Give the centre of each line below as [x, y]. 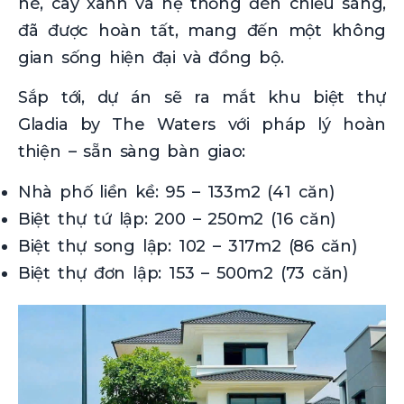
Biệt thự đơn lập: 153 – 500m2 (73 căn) [183, 273]
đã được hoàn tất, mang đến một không [202, 30]
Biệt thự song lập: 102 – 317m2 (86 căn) [188, 246]
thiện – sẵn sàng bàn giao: [132, 152]
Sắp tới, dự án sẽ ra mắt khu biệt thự [202, 98]
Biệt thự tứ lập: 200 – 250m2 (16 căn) [177, 219]
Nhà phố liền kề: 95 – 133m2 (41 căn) [176, 192]
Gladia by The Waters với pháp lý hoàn [202, 125]
